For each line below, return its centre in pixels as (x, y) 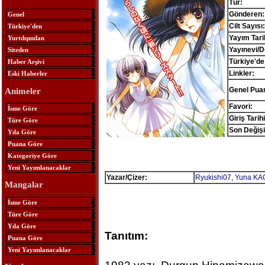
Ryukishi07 (213, 177)
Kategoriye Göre (32, 155)
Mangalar (24, 185)
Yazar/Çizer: (127, 177)
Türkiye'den (25, 26)
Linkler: (241, 73)
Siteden (18, 50)
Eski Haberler (27, 74)
